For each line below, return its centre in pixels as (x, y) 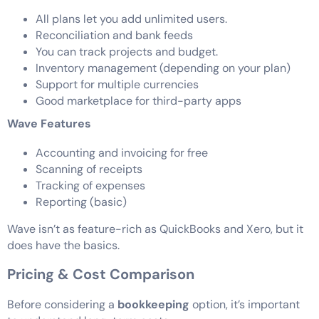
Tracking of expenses (90, 186)
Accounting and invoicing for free (122, 153)
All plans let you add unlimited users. (131, 19)
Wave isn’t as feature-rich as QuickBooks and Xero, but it (155, 229)
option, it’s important (246, 305)
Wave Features (49, 124)
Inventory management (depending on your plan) (163, 68)
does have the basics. (63, 245)
